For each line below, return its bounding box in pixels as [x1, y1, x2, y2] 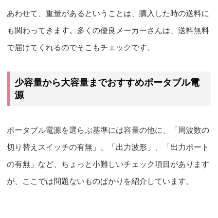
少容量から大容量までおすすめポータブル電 [14, 77, 200, 88]
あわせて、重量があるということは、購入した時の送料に [7, 9, 209, 18]
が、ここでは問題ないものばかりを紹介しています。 [7, 177, 194, 186]
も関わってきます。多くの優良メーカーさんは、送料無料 [7, 26, 209, 35]
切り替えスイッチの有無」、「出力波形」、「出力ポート [7, 143, 209, 152]
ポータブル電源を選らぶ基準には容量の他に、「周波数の [7, 126, 209, 135]
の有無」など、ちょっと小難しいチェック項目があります [7, 160, 209, 169]
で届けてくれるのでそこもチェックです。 [7, 43, 155, 52]
